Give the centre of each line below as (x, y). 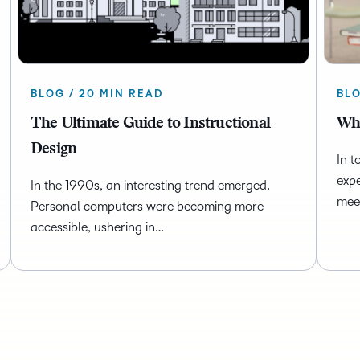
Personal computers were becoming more (147, 207)
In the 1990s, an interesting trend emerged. (150, 186)
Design (53, 150)
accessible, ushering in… (97, 227)
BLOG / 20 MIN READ (96, 94)
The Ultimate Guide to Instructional (150, 124)
